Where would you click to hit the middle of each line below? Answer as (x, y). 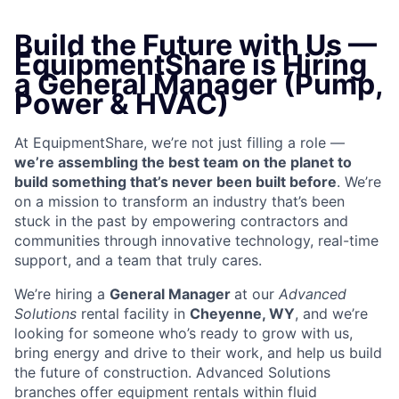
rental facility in (133, 314)
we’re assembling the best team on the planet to (183, 163)
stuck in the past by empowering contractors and (181, 221)
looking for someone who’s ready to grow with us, (183, 334)
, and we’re (331, 314)
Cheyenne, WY (242, 314)
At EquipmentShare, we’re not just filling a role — (179, 143)
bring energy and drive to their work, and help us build (198, 353)
